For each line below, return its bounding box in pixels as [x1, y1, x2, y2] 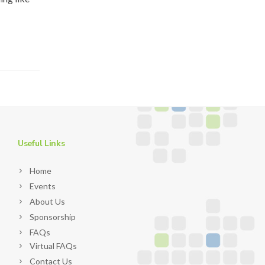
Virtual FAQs [29, 241, 77, 251]
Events [29, 181, 56, 191]
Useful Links [17, 138, 65, 149]
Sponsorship [29, 212, 76, 222]
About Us [29, 196, 65, 206]
